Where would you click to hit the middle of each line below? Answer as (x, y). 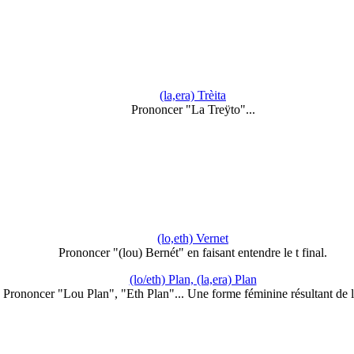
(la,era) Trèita (193, 95)
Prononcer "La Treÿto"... (193, 109)
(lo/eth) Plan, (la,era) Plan (193, 279)
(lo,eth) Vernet (193, 238)
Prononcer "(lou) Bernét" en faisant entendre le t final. (193, 252)
